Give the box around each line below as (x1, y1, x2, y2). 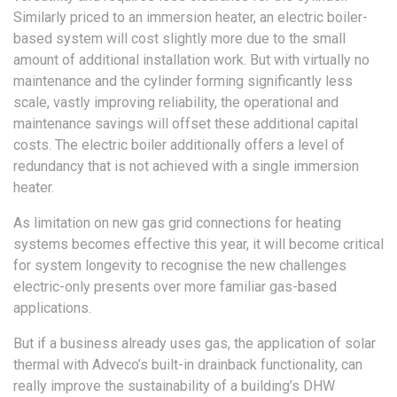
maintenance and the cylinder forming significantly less (13, 73, 353, 90)
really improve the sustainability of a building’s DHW (13, 378, 335, 395)
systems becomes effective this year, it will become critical (13, 236, 384, 253)
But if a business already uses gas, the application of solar (13, 335, 376, 353)
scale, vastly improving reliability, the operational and (13, 94, 339, 112)
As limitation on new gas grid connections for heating (13, 214, 341, 232)
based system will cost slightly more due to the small (13, 30, 346, 48)
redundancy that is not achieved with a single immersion (13, 158, 359, 175)
